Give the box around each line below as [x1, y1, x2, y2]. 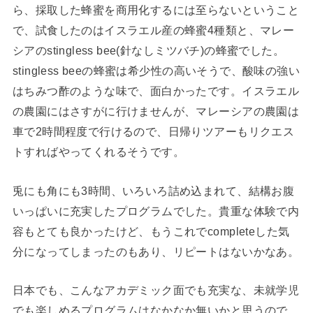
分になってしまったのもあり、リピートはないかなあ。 [12, 245, 300, 258]
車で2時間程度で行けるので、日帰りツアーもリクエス [12, 125, 295, 138]
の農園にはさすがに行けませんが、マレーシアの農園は [12, 105, 300, 118]
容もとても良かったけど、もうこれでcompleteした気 [12, 224, 290, 238]
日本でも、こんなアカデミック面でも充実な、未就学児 [12, 284, 300, 297]
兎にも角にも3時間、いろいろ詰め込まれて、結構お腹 [12, 184, 295, 197]
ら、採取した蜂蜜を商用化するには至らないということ [12, 3, 300, 17]
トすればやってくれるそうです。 [12, 145, 185, 159]
